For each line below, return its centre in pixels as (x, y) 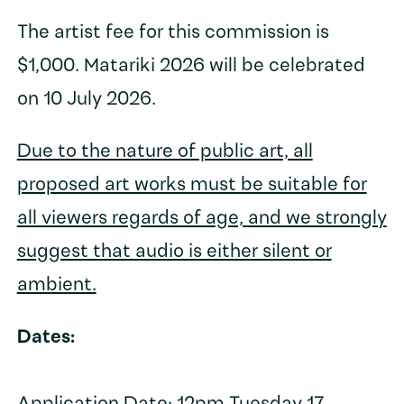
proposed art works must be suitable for (192, 186)
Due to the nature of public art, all (165, 152)
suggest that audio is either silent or (174, 252)
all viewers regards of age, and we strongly (202, 219)
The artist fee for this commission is (173, 33)
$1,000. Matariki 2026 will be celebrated (191, 67)
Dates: (46, 338)
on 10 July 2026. (86, 100)
